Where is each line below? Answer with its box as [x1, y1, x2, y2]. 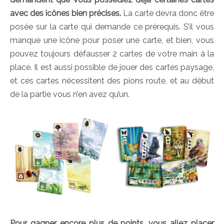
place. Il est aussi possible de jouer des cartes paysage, [10, 62, 214, 72]
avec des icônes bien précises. [10, 8, 121, 18]
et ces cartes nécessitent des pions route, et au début [10, 75, 214, 85]
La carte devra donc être [121, 8, 214, 18]
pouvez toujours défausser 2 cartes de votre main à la [10, 48, 214, 58]
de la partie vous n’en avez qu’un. [10, 89, 129, 99]
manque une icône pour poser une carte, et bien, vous [10, 35, 214, 45]
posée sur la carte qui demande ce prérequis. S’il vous [10, 21, 214, 31]
